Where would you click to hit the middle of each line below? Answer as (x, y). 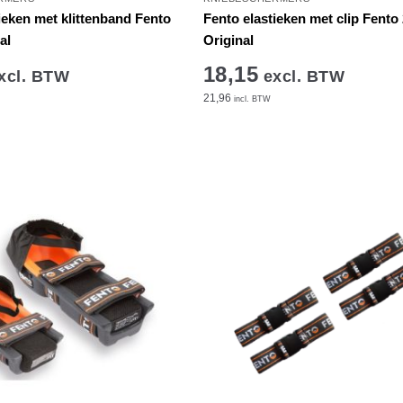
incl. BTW (251, 99)
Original (228, 40)
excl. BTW (302, 76)
